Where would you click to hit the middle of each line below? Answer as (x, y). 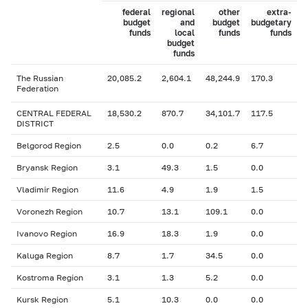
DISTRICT (35, 123)
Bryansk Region (47, 167)
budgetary (271, 22)
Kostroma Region (50, 277)
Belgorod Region (49, 145)
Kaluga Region (45, 255)
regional (178, 12)
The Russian (40, 78)
